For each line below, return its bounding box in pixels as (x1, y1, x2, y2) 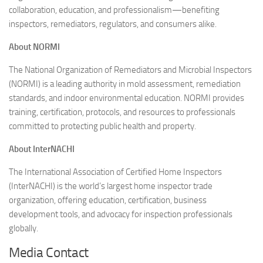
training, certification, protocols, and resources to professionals (9, 107, 235, 117)
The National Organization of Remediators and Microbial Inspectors (9, 65, 252, 75)
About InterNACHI (9, 144, 75, 154)
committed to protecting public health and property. (9, 121, 196, 131)
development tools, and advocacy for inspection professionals (9, 209, 232, 220)
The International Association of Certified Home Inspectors (9, 167, 222, 177)
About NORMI (9, 42, 60, 52)
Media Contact (9, 245, 89, 261)
